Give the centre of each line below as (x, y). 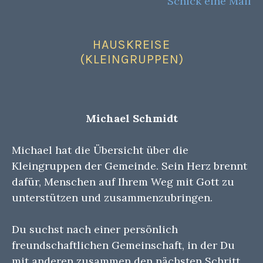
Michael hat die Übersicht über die (100, 150)
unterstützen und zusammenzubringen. (112, 198)
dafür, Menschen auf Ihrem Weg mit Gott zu (123, 182)
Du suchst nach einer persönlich (95, 230)
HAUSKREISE (131, 45)
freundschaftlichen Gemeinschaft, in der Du (123, 245)
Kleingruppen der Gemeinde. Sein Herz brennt (129, 166)
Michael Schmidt (131, 119)
